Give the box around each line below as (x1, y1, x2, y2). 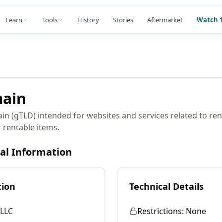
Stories (113, 15, 133, 24)
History (77, 15, 99, 24)
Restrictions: (137, 206, 184, 217)
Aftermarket (147, 15, 183, 24)
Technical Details (129, 180, 204, 192)
